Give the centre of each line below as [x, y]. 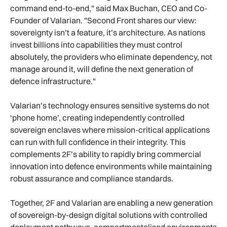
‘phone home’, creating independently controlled [97, 117]
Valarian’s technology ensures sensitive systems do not [110, 105]
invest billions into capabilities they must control [96, 44]
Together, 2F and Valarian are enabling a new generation [111, 202]
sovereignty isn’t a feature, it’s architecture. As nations [108, 32]
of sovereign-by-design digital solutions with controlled [109, 215]
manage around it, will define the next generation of [102, 69]
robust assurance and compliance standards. [92, 178]
